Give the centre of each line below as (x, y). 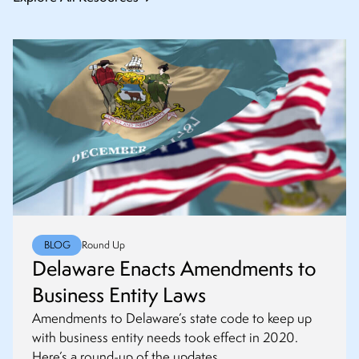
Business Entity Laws (119, 295)
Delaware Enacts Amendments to (174, 269)
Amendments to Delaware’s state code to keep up (172, 319)
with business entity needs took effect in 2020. (165, 338)
